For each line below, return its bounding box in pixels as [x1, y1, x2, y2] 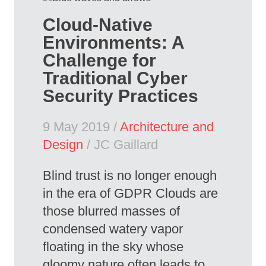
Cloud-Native [43, 15, 153, 35]
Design [43, 137, 83, 153]
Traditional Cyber [43, 68, 188, 88]
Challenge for [43, 50, 156, 71]
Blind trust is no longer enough [43, 168, 217, 183]
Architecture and [120, 119, 214, 135]
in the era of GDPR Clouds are [43, 186, 218, 201]
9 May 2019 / [43, 119, 120, 135]
